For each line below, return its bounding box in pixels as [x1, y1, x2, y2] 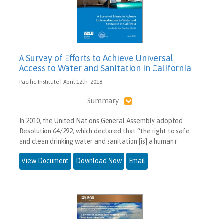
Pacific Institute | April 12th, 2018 [19, 78, 102, 85]
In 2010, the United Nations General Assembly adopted [19, 116, 183, 125]
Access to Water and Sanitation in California [19, 63, 191, 73]
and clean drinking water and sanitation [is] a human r [19, 137, 177, 145]
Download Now [76, 156, 122, 165]
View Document [22, 156, 69, 165]
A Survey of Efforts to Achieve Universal [19, 52, 173, 63]
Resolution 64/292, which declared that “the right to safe [19, 127, 190, 135]
